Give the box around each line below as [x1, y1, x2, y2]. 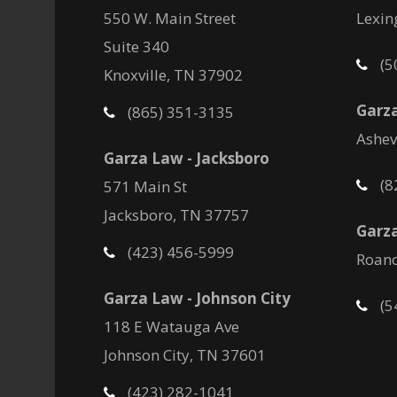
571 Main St [104, 176, 187, 197]
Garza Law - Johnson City [104, 288, 291, 308]
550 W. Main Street [104, 8, 236, 28]
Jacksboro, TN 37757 [104, 205, 249, 225]
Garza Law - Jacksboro [104, 148, 269, 168]
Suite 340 [104, 36, 169, 57]
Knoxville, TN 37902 [104, 65, 243, 85]
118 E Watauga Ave [104, 316, 239, 337]
